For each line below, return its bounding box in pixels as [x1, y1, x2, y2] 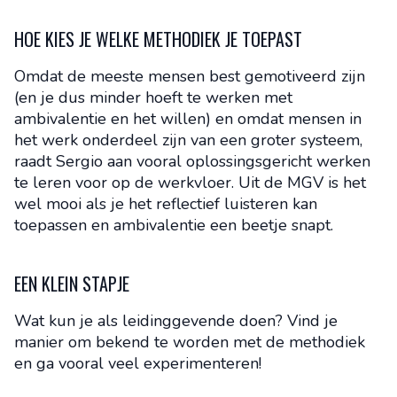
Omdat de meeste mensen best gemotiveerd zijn [14, 66, 365, 87]
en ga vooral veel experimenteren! [14, 353, 261, 374]
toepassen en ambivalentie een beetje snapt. [14, 214, 333, 236]
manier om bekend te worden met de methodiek [14, 331, 365, 353]
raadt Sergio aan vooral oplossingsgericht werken [14, 151, 370, 172]
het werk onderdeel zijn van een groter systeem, [14, 129, 362, 151]
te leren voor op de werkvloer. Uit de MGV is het [14, 172, 366, 193]
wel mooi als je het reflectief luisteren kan [14, 193, 317, 214]
